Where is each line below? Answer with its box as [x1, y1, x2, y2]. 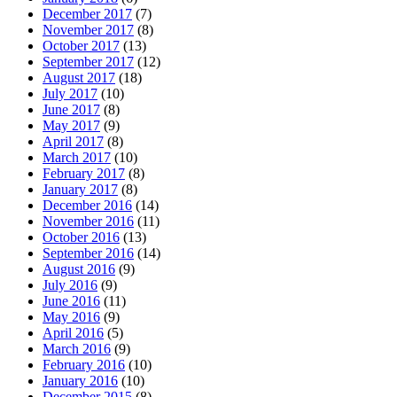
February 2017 [43, 165, 125, 181]
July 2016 [43, 276, 97, 292]
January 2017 [43, 181, 118, 197]
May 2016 [43, 308, 100, 324]
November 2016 [43, 213, 134, 229]
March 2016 [43, 340, 111, 356]
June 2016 [43, 292, 100, 308]
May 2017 [43, 117, 100, 133]
